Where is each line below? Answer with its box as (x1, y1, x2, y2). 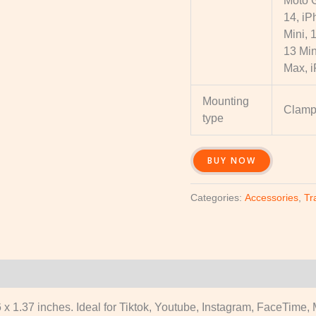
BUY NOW (207, 154, 256, 167)
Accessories (244, 192, 298, 204)
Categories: (190, 192, 245, 204)
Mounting (202, 95, 249, 108)
